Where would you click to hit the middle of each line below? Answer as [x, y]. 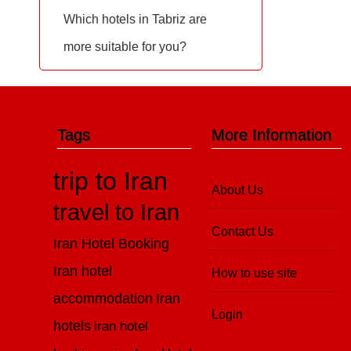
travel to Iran [117, 212]
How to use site [255, 273]
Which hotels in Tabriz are [135, 19]
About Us [238, 190]
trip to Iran [111, 181]
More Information [272, 135]
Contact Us [243, 232]
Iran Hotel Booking [112, 243]
